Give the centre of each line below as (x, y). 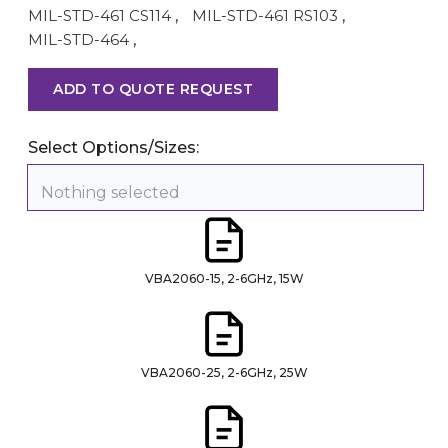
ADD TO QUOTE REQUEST (153, 88)
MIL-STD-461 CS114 (99, 15)
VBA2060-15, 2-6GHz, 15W (224, 278)
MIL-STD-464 (78, 39)
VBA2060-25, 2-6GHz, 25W (224, 372)
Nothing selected (110, 192)
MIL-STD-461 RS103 (265, 15)
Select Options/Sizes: (113, 147)
